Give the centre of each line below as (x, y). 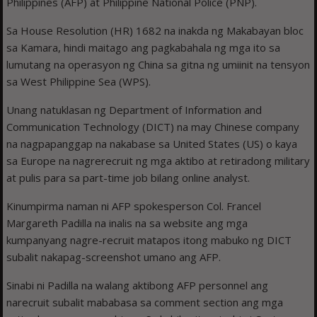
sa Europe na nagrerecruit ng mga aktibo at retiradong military (158, 161)
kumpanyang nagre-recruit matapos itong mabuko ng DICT (149, 240)
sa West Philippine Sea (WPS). (79, 82)
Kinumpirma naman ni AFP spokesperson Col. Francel (134, 206)
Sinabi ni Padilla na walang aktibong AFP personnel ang (138, 286)
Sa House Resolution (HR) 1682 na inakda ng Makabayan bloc (155, 31)
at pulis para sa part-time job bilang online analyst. (128, 178)
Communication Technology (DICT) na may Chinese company (153, 127)
